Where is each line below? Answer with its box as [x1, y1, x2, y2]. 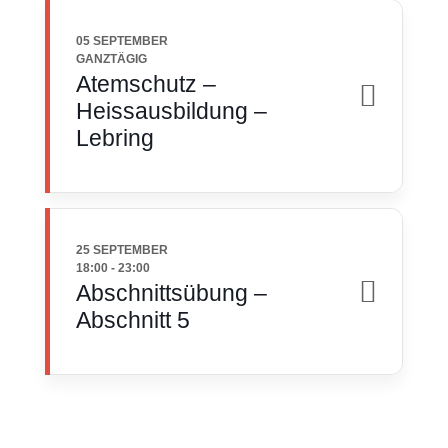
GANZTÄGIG [75, 52, 147, 66]
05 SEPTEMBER [75, 34, 168, 48]
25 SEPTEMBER [75, 243, 168, 257]
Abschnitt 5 [75, 307, 190, 333]
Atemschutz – [75, 71, 216, 97]
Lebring [75, 125, 154, 151]
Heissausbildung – [75, 98, 267, 124]
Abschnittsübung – [75, 280, 267, 306]
